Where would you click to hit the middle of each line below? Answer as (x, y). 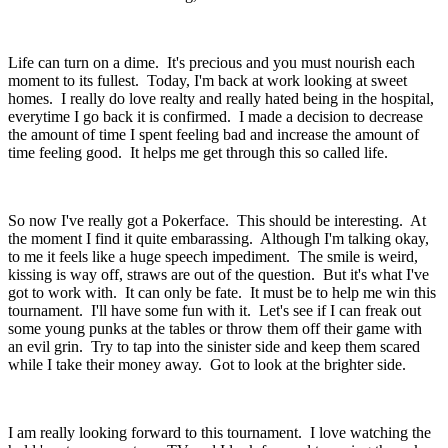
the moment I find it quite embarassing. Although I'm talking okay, (218, 239)
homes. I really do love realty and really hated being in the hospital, (221, 99)
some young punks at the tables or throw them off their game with (215, 329)
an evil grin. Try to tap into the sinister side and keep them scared (214, 347)
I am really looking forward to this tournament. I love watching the (219, 433)
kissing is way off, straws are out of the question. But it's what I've (218, 275)
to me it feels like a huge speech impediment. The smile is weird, (213, 257)
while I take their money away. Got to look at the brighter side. (211, 365)
